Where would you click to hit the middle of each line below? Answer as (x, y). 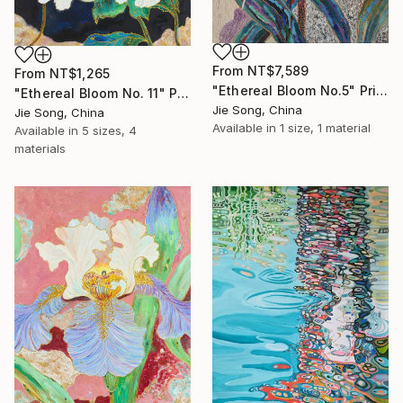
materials (40, 149)
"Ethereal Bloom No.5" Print (382, 90)
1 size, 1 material (325, 127)
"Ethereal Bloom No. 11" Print (184, 94)
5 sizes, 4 (109, 131)
